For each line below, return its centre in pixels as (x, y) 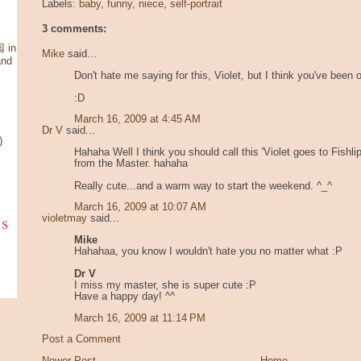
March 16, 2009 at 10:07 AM (140, 207)
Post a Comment (81, 340)
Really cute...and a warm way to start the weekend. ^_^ (203, 186)
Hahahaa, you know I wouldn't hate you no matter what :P (208, 252)
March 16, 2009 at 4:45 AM (137, 120)
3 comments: (74, 29)
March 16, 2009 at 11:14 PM (140, 318)
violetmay (64, 219)
